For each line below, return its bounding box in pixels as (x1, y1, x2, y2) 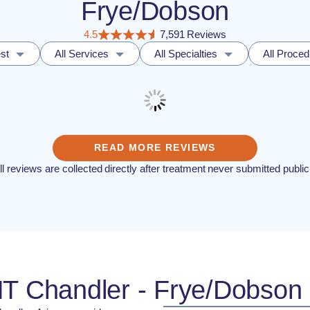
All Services (55, 48, 109, 60)
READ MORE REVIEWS (94, 142, 216, 153)
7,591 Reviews (159, 28, 227, 40)
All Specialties (154, 48, 217, 60)
